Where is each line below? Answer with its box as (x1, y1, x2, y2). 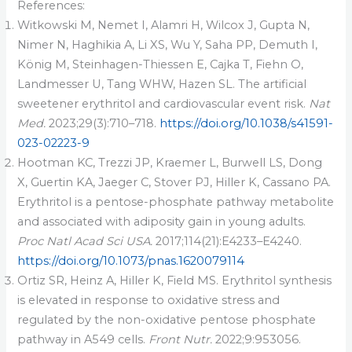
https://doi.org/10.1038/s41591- (159, 115, 334, 130)
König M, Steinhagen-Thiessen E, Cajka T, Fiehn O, (17, 57, 304, 71)
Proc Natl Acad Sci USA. (17, 233, 153, 248)
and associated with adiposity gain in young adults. (17, 214, 306, 229)
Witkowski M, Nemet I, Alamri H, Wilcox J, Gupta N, (17, 17, 310, 32)
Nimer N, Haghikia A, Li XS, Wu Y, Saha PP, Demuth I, (17, 37, 318, 52)
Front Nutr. (148, 332, 213, 346)
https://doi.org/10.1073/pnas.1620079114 (17, 253, 245, 268)
